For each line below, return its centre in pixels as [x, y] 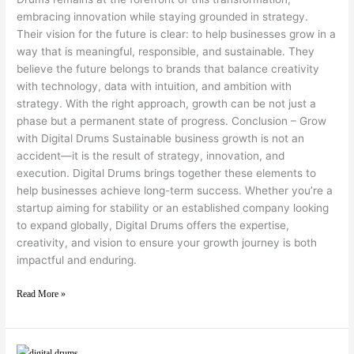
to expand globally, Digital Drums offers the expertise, [153, 225]
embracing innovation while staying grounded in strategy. [163, 16]
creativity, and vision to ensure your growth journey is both [167, 242]
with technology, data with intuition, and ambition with [154, 86]
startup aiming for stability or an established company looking [173, 207]
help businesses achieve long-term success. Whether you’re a [175, 190]
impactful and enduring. [77, 260]
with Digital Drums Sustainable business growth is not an [161, 138]
